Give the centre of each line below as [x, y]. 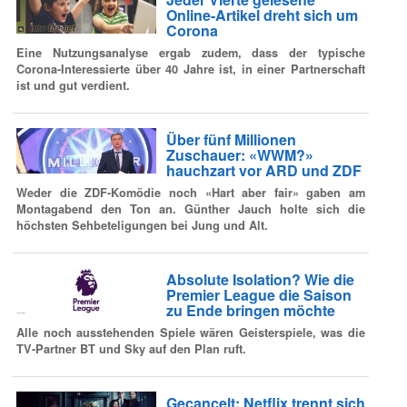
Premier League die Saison [258, 295]
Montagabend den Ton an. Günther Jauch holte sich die [191, 208]
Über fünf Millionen [231, 140]
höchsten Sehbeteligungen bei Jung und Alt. [142, 225]
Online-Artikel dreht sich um [262, 15]
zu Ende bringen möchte [250, 311]
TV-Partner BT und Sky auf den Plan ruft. [131, 348]
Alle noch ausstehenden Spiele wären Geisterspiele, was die [191, 332]
